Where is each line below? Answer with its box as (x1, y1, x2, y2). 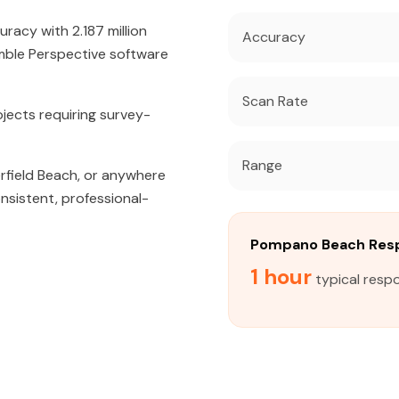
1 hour (250, 263, 312, 290)
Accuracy (242, 28, 305, 46)
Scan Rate (242, 92, 308, 110)
